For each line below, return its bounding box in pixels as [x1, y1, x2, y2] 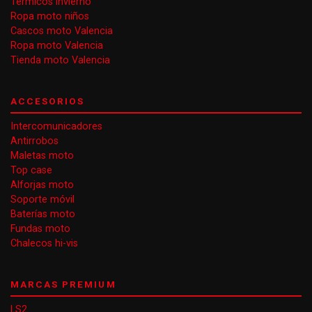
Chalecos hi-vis [10, 237, 78, 250]
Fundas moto [10, 223, 70, 235]
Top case [10, 164, 52, 177]
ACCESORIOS [10, 95, 85, 107]
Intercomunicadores [10, 120, 102, 133]
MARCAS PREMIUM [10, 279, 116, 290]
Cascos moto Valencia [10, 25, 113, 38]
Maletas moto [10, 150, 74, 162]
